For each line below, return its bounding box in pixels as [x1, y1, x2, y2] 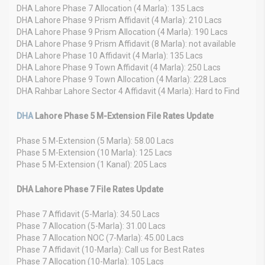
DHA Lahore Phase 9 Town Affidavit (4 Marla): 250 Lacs [17, 62, 221, 72]
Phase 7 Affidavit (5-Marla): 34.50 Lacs [17, 209, 160, 219]
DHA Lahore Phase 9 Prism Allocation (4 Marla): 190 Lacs [17, 27, 228, 37]
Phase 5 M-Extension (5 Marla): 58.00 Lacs [17, 135, 174, 146]
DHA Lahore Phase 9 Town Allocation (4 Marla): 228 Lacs [17, 74, 227, 84]
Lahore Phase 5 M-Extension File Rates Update [33, 111, 214, 121]
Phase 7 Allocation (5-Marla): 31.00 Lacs [17, 221, 166, 231]
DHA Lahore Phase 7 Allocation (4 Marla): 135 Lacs [17, 3, 204, 13]
